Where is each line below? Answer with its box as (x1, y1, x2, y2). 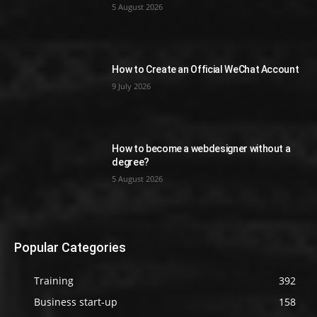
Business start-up (34, 295, 117, 309)
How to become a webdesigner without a (112, 142, 291, 154)
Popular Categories (14, 240, 126, 255)
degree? (112, 156, 149, 168)
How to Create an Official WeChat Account (112, 64, 299, 76)
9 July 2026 (112, 81, 151, 92)
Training (34, 274, 74, 288)
